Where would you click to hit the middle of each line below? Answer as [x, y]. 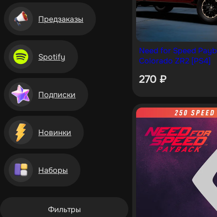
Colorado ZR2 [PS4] [175, 61]
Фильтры [64, 209]
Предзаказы [61, 19]
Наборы [53, 170]
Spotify [52, 57]
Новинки [55, 132]
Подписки [57, 94]
